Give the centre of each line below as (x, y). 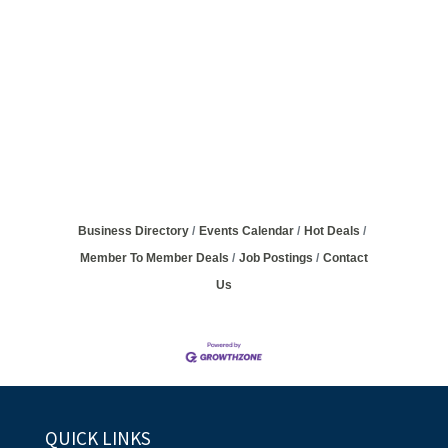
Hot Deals (331, 231)
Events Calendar (246, 231)
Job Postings (275, 258)
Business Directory (133, 231)
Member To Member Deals (154, 258)
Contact (345, 258)
